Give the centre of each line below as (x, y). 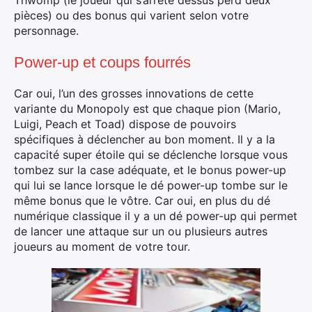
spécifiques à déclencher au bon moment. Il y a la (145, 139)
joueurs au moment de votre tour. (102, 247)
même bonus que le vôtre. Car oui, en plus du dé (142, 201)
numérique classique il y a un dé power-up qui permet (156, 216)
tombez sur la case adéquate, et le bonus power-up (150, 170)
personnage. (46, 31)
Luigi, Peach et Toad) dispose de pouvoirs (125, 124)
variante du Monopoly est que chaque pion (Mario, (147, 109)
